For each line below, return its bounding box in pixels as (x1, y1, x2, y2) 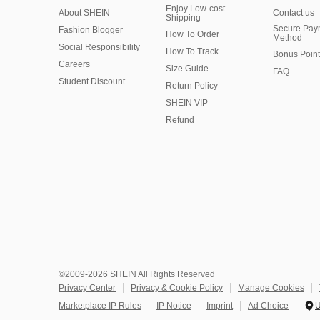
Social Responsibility (59, 42, 140, 52)
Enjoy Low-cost (166, 4, 225, 14)
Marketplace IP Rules (59, 301, 141, 311)
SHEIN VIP (166, 98, 208, 108)
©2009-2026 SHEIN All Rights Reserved (59, 269, 215, 279)
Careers (59, 59, 90, 69)
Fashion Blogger (59, 25, 123, 35)
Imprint (206, 301, 233, 311)
